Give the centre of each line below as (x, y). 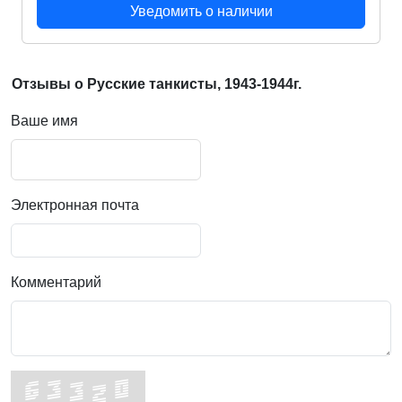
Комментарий (56, 283)
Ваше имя (44, 121)
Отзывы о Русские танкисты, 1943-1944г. (157, 84)
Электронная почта (75, 205)
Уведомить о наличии (201, 12)
